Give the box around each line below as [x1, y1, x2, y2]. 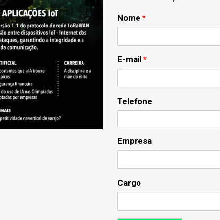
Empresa [117, 136, 152, 146]
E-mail [117, 55, 143, 64]
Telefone [117, 96, 152, 106]
